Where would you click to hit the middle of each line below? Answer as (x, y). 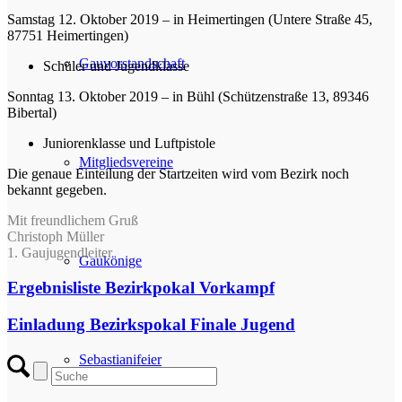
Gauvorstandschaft (132, 63)
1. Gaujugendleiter (60, 253)
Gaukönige (110, 261)
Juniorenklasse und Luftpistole (129, 144)
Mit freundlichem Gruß (73, 221)
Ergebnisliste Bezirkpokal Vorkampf (141, 288)
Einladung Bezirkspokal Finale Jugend (151, 324)
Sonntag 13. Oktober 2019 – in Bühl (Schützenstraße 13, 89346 (188, 97)
